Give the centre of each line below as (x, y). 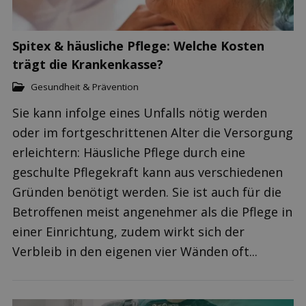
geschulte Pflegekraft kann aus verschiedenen (148, 172)
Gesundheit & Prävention (85, 87)
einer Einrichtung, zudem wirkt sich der (128, 231)
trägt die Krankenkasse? (88, 64)
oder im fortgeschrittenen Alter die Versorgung (153, 132)
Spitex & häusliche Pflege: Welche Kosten (138, 46)
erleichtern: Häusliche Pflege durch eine (129, 152)
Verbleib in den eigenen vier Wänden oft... (135, 251)
